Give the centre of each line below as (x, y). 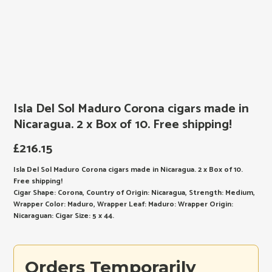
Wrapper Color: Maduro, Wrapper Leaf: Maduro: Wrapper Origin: (124, 204)
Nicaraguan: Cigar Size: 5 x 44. (64, 216)
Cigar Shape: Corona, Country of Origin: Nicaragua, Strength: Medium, (134, 192)
